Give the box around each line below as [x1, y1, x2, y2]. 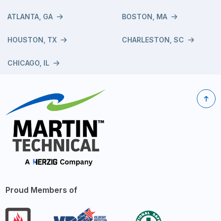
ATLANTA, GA [7, 12, 53, 21]
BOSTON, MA [122, 12, 167, 21]
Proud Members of [5, 184, 78, 195]
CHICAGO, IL [7, 59, 49, 68]
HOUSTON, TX [7, 36, 57, 44]
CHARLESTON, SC [122, 36, 184, 44]
